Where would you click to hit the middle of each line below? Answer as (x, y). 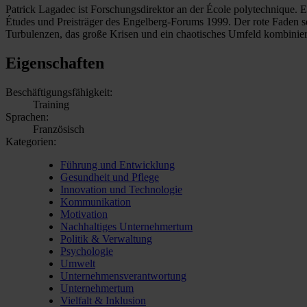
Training (51, 104)
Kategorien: (31, 141)
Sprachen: (27, 116)
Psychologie (87, 251)
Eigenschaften (55, 63)
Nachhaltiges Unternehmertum (126, 226)
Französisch (59, 129)
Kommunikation (96, 201)
